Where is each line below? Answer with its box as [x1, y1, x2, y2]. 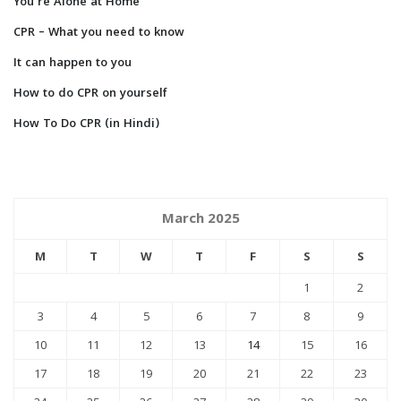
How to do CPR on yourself [13, 84, 167, 105]
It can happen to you [13, 54, 132, 74]
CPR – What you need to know [13, 23, 184, 44]
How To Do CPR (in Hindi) [13, 115, 159, 135]
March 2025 [161, 209, 240, 233]
